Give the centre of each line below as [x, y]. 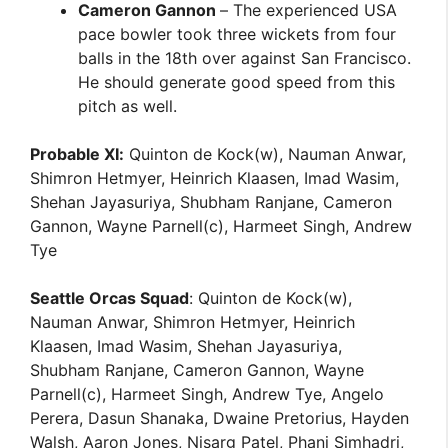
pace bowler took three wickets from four [237, 34]
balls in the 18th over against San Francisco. [245, 58]
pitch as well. [128, 106]
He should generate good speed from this [237, 82]
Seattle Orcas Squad [110, 298]
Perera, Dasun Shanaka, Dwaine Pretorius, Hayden [220, 418]
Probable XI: [77, 154]
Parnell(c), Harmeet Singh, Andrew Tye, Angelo [207, 394]
